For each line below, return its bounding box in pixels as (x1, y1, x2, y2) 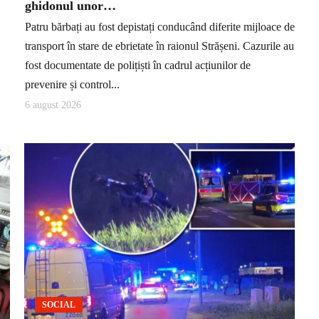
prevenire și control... (25, 78, 120, 91)
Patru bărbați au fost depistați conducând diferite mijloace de (25, 21, 295, 33)
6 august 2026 (25, 99, 81, 110)
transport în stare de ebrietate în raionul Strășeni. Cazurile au (25, 40, 294, 53)
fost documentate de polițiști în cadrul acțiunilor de (25, 59, 251, 72)
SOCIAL (42, 300, 75, 310)
